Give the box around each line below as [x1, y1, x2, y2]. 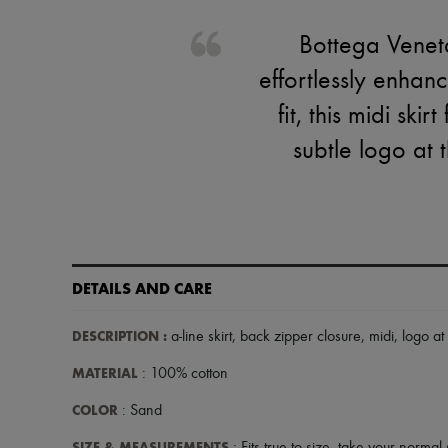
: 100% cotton [138, 366, 228, 382]
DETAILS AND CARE [72, 279, 212, 298]
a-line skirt [167, 329, 232, 345]
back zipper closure [240, 329, 361, 345]
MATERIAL [72, 365, 138, 382]
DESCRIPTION [72, 328, 159, 345]
